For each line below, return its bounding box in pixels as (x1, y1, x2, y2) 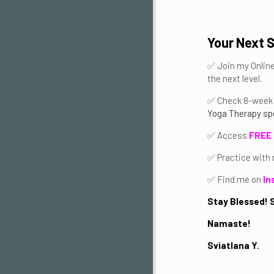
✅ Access (207, 130, 249, 141)
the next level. (207, 73, 262, 84)
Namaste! (207, 218, 251, 229)
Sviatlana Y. (207, 240, 259, 251)
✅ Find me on (207, 174, 263, 185)
